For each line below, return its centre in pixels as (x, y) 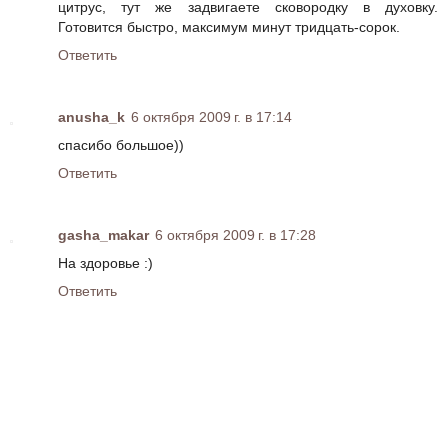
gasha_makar (103, 235)
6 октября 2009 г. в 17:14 (211, 117)
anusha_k (91, 117)
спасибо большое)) (121, 145)
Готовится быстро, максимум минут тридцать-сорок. (229, 27)
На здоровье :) (105, 263)
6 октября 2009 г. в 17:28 (235, 235)
